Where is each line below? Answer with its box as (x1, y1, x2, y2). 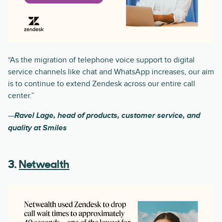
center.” (8, 90, 34, 101)
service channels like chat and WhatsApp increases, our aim (8, 66, 214, 77)
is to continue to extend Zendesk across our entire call (8, 78, 195, 89)
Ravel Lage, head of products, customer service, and (14, 111, 200, 120)
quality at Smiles (8, 123, 67, 133)
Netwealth (19, 159, 69, 171)
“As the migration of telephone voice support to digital (8, 55, 195, 65)
